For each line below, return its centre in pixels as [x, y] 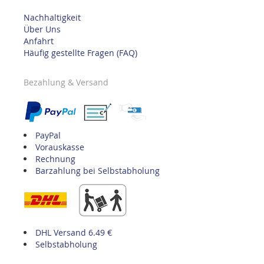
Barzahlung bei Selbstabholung [98, 171]
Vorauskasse [60, 147]
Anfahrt [39, 41]
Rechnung [55, 159]
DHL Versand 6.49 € [74, 233]
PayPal [48, 136]
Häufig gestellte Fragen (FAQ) [80, 53]
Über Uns [42, 29]
